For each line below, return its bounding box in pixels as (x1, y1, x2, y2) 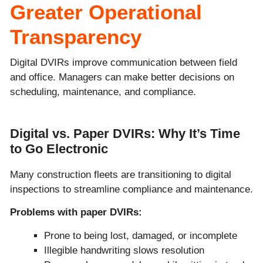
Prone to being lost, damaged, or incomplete (44, 230, 237, 241)
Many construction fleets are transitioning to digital (10, 168, 231, 180)
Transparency (10, 25, 141, 48)
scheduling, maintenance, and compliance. (10, 86, 196, 97)
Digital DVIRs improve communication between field (10, 56, 237, 68)
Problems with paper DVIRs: (10, 207, 142, 218)
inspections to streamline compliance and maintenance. (10, 183, 253, 195)
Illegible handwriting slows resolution (44, 244, 204, 256)
